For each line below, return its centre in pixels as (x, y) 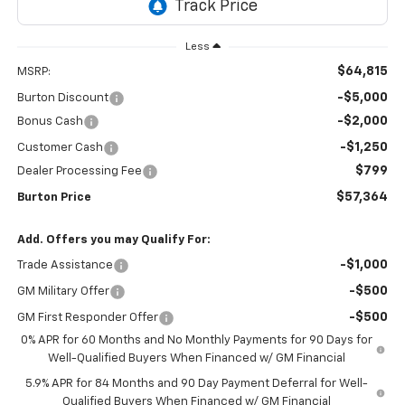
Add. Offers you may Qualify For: (113, 240)
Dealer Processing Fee (79, 171)
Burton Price (54, 197)
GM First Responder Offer (87, 317)
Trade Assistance (65, 265)
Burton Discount (62, 98)
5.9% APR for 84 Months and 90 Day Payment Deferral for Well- (196, 383)
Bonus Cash (50, 121)
